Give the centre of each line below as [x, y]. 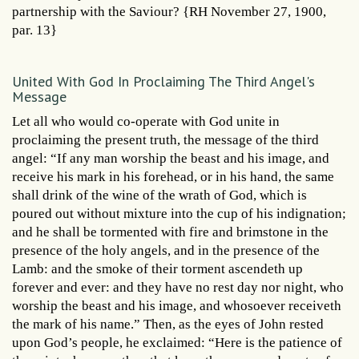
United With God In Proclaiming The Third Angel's [163, 81]
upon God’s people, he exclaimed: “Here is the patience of [177, 342]
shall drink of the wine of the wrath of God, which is [159, 195]
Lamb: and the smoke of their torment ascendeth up [157, 268]
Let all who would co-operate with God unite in [146, 121]
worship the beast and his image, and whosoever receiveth [177, 305]
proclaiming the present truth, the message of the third [165, 139]
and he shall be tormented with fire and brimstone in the [170, 232]
